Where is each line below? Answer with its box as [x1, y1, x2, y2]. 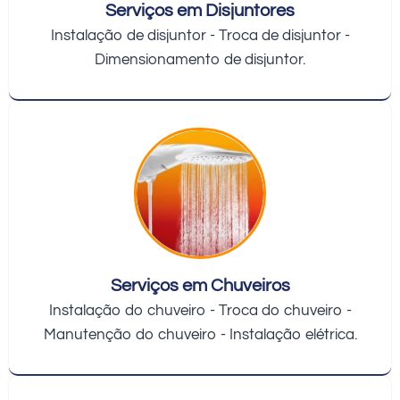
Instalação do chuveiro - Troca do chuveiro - [48, 303, 352, 319]
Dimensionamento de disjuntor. [95, 51, 305, 68]
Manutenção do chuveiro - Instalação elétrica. [43, 327, 357, 343]
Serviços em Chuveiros [110, 277, 290, 295]
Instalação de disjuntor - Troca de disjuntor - [50, 27, 350, 44]
